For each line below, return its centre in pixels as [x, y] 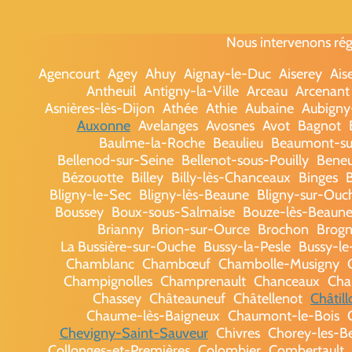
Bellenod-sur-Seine [115, 160]
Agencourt [69, 73]
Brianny [121, 229]
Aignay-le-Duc [227, 73]
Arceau [267, 91]
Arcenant [322, 91]
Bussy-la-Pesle [247, 246]
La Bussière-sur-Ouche [128, 246]
